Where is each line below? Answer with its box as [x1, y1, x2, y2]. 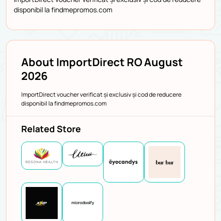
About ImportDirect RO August [21, 54, 183, 70]
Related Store [21, 122, 81, 135]
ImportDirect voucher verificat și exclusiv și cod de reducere [21, 90, 182, 99]
